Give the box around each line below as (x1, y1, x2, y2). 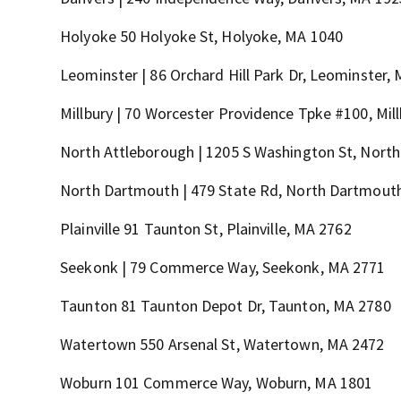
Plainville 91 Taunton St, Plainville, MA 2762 (60, 218, 352, 239)
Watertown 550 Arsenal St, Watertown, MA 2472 (60, 334, 385, 354)
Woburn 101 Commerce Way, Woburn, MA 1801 (60, 372, 373, 393)
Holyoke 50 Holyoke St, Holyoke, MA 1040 (60, 26, 344, 47)
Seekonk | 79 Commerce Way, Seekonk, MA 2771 (60, 257, 386, 277)
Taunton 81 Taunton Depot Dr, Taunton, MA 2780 (60, 295, 391, 316)
